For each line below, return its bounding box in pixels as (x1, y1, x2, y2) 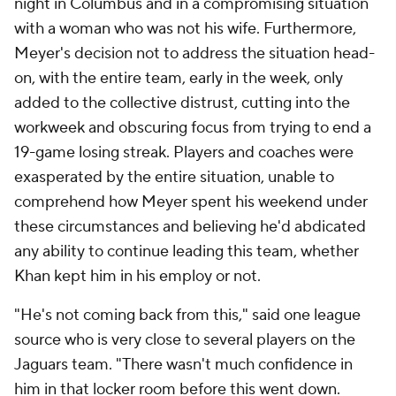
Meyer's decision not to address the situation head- (14, 43, 375, 64)
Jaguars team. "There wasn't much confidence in (14, 354, 353, 375)
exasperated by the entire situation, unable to (14, 167, 334, 187)
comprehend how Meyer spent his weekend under (14, 192, 368, 212)
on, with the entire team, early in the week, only (14, 68, 343, 88)
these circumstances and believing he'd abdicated (14, 217, 366, 237)
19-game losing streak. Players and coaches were (14, 142, 354, 163)
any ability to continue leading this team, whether (14, 241, 359, 262)
